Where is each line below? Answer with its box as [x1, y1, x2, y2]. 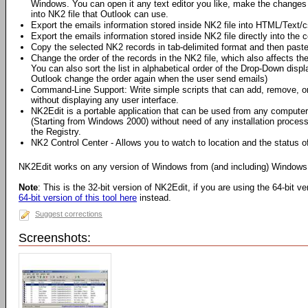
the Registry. [31, 126, 81, 137]
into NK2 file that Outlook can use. [31, 9, 168, 19]
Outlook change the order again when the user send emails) [31, 74, 267, 84]
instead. [137, 192, 171, 203]
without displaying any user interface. [31, 95, 179, 105]
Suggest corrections [35, 210, 102, 218]
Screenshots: [19, 231, 91, 245]
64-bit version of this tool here [19, 192, 137, 203]
